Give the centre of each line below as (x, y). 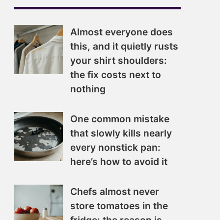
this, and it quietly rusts (124, 46)
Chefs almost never (115, 192)
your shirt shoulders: (119, 60)
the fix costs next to (116, 75)
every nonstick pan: (115, 147)
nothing (88, 89)
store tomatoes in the (119, 206)
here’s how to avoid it (119, 162)
